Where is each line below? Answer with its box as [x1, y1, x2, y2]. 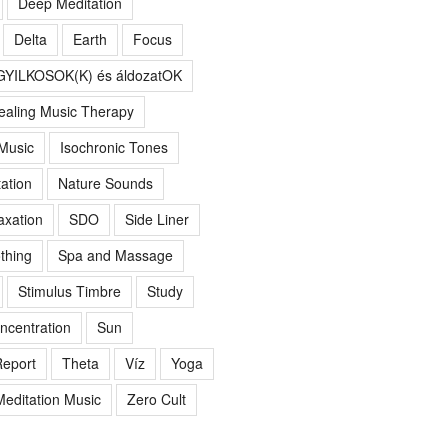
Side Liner [124, 208, 189, 229]
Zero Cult [126, 388, 186, 409]
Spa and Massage [57, 244, 173, 265]
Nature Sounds [57, 172, 153, 193]
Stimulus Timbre [17, 280, 121, 301]
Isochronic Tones [59, 136, 168, 157]
